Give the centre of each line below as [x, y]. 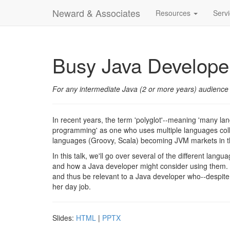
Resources [174, 13]
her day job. [72, 186]
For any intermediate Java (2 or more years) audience [140, 89]
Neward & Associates [96, 13]
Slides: [64, 218]
